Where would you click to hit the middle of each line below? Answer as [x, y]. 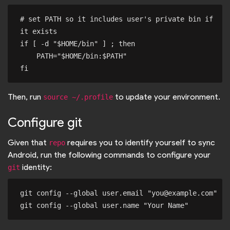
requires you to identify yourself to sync [140, 143]
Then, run [25, 97]
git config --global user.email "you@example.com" [119, 193]
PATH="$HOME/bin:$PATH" [28, 56]
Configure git [45, 122]
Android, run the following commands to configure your [109, 155]
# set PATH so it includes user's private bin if [117, 19]
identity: [36, 167]
